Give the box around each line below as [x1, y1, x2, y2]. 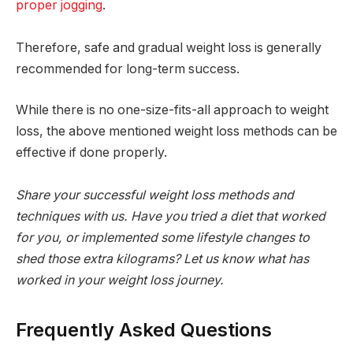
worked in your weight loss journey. [16, 272, 224, 288]
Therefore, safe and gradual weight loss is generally [16, 40, 321, 56]
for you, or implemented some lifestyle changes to [16, 229, 310, 245]
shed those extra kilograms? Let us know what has [16, 251, 309, 266]
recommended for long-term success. [16, 61, 240, 77]
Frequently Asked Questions [16, 318, 272, 342]
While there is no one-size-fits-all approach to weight [16, 102, 329, 117]
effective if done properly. [16, 144, 167, 160]
